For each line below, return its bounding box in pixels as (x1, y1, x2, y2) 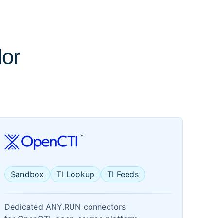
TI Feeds (107, 169, 139, 179)
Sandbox (11, 169, 44, 179)
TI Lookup (56, 169, 95, 179)
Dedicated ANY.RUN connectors (4, 202, 126, 212)
